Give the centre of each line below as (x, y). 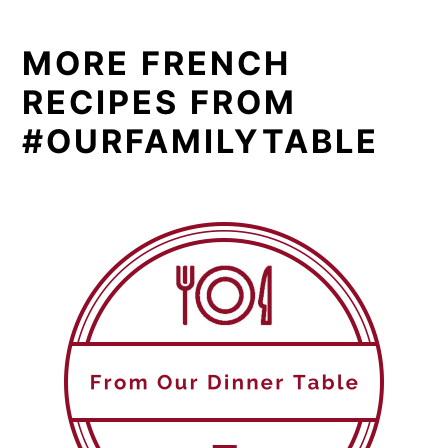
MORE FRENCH (157, 63)
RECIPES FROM (160, 102)
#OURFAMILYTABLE (201, 141)
